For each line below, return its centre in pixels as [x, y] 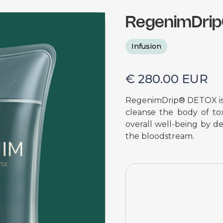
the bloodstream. [160, 136]
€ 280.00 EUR [167, 79]
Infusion [146, 46]
